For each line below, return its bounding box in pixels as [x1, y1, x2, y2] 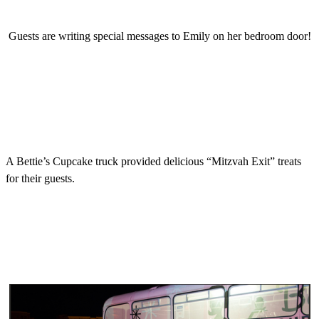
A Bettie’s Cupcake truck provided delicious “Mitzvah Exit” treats [6, 155, 301, 167]
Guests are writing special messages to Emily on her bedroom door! [8, 29, 311, 42]
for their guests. [6, 172, 75, 184]
